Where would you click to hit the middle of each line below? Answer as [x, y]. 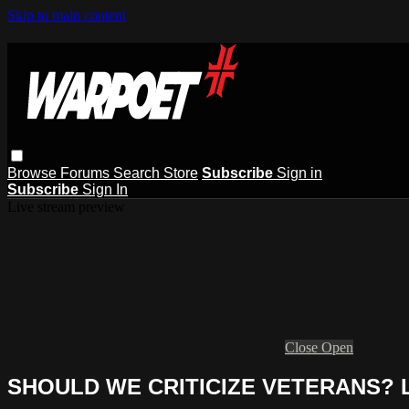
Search [138, 173]
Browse [34, 173]
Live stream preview [66, 206]
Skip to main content [67, 15]
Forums [87, 173]
